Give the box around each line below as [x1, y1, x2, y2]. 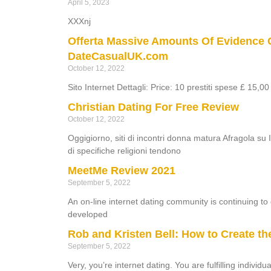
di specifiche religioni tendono [68, 145, 181, 155]
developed [68, 209, 108, 219]
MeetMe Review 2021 [68, 164, 175, 177]
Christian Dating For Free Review [68, 100, 239, 113]
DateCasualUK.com [68, 50, 168, 62]
